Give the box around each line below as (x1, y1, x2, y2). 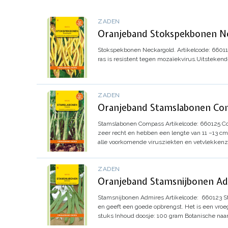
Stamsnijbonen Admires (98, 193, 164, 201)
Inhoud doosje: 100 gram (115, 212, 183, 219)
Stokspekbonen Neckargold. (98, 46, 176, 53)
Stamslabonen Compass (98, 120, 164, 127)
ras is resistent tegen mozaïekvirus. (98, 55, 196, 63)
